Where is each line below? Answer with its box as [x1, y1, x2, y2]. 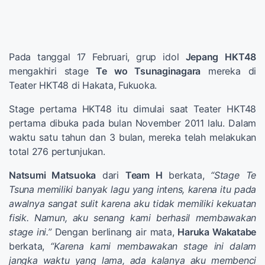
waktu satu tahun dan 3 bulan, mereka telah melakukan [9, 131, 256, 144]
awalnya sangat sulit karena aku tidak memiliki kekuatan [9, 198, 256, 210]
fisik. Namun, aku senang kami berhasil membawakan [9, 212, 256, 224]
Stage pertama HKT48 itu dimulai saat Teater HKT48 [9, 103, 256, 115]
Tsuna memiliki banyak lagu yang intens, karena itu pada [9, 183, 256, 196]
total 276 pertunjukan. [9, 146, 105, 158]
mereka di [201, 65, 256, 77]
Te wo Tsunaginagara [96, 65, 201, 77]
